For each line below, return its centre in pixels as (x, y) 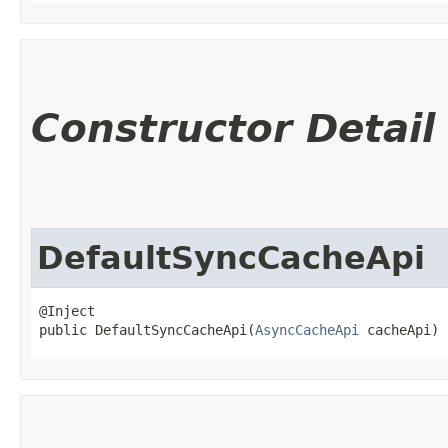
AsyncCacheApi (307, 329)
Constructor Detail (233, 128)
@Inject (67, 310)
